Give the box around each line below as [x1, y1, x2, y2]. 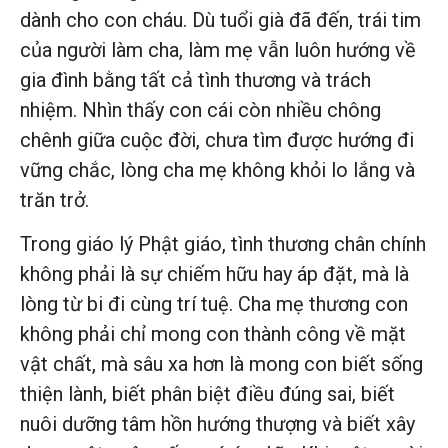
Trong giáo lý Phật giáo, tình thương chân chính [20, 232, 426, 257]
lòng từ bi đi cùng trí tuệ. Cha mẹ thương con [20, 292, 408, 317]
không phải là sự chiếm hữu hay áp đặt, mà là [20, 262, 409, 287]
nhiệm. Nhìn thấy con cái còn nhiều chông [20, 97, 381, 122]
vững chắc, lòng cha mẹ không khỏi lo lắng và [20, 157, 415, 182]
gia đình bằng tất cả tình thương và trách [20, 67, 371, 92]
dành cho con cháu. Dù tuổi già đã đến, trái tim [20, 7, 421, 32]
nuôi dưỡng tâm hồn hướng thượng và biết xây [20, 412, 415, 437]
